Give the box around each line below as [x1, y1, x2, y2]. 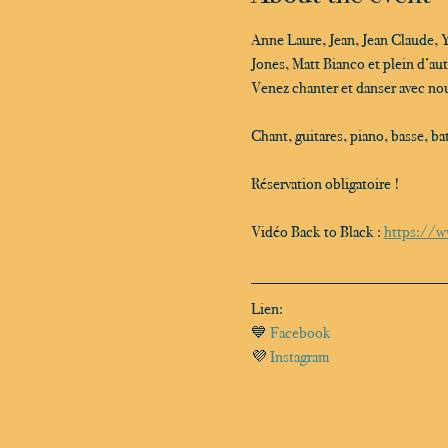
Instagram [269, 346, 329, 366]
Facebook [269, 322, 331, 342]
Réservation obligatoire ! [250, 173, 403, 193]
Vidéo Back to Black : [250, 221, 384, 241]
